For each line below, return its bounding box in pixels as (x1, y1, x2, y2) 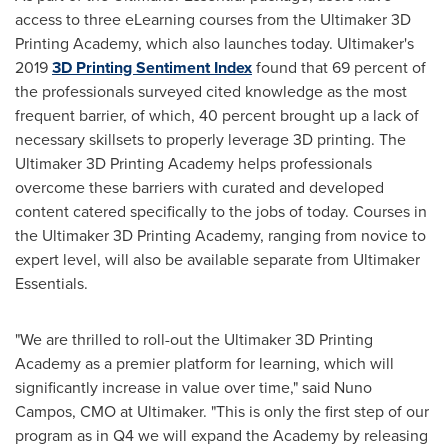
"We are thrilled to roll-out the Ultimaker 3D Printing (15, 328, 373, 351)
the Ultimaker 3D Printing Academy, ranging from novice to (15, 224, 426, 247)
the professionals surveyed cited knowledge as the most (15, 80, 407, 103)
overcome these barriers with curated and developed (15, 176, 384, 199)
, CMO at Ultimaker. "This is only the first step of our (72, 400, 429, 423)
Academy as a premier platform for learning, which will (15, 352, 394, 375)
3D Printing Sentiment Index (52, 56, 252, 79)
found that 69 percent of (252, 56, 426, 79)
